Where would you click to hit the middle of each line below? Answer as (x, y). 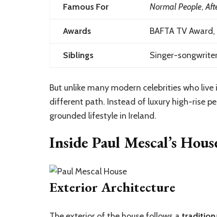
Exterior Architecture (112, 187)
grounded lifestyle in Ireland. (103, 116)
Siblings (78, 55)
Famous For (85, 7)
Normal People (175, 7)
